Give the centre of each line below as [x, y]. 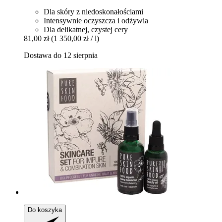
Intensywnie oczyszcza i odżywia [96, 21]
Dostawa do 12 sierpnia [61, 55]
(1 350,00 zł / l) [75, 39]
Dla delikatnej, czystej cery [86, 30]
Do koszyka [45, 210]
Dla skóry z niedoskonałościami [93, 12]
